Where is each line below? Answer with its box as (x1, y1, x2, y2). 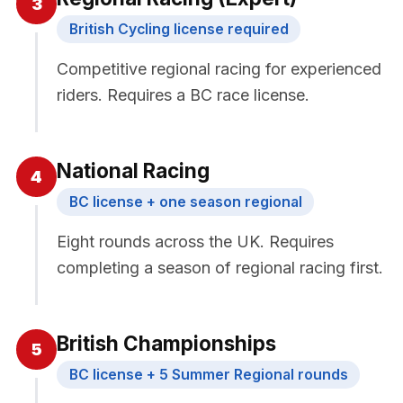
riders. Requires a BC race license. (57, 85, 309, 104)
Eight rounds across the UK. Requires (57, 231, 334, 251)
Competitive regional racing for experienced (57, 58, 381, 78)
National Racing (57, 157, 210, 183)
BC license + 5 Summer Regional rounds (68, 365, 348, 383)
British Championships (57, 330, 276, 355)
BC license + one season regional (68, 193, 302, 210)
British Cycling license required (68, 20, 289, 38)
